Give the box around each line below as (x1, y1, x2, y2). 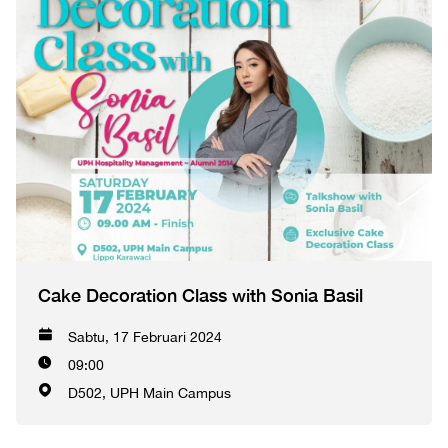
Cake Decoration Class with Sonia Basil (38, 284, 363, 306)
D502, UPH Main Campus (68, 385, 231, 401)
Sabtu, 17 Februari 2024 (68, 329, 222, 345)
